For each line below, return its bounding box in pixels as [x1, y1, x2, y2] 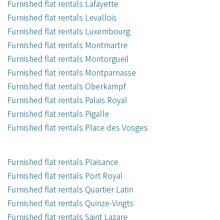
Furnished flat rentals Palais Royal [7, 94, 127, 106]
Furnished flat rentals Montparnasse [7, 66, 136, 79]
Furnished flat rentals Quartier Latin [7, 183, 133, 195]
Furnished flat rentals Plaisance [7, 156, 118, 168]
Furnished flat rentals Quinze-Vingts [7, 197, 134, 209]
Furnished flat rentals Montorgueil [7, 53, 129, 65]
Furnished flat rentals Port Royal [7, 169, 123, 182]
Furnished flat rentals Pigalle [7, 108, 109, 120]
